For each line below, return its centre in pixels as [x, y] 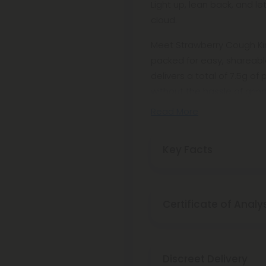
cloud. [164, 20]
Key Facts [188, 150]
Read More [175, 111]
